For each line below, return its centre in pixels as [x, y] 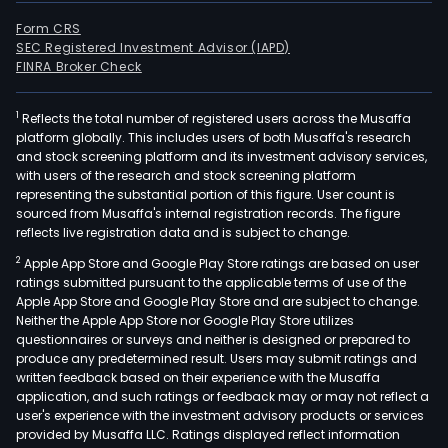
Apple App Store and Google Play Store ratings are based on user [220, 263]
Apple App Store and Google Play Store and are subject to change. [218, 301]
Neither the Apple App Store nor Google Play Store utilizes [185, 320]
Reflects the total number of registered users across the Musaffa [215, 118]
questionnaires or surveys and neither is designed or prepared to [213, 339]
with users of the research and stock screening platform [186, 175]
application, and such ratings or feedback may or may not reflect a [222, 396]
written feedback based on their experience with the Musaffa [198, 377]
